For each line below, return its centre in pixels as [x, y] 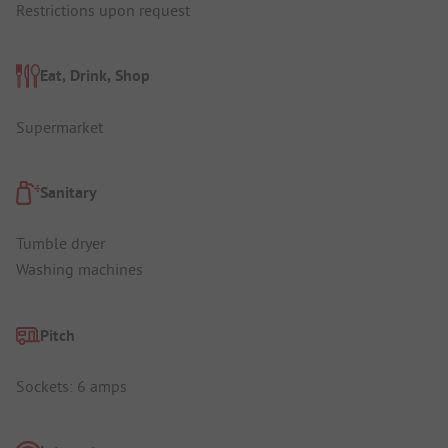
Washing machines [79, 269]
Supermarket [59, 126]
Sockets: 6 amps [71, 385]
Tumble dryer [60, 243]
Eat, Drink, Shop [95, 76]
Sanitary [68, 192]
